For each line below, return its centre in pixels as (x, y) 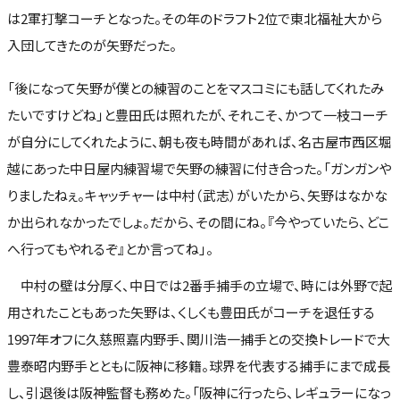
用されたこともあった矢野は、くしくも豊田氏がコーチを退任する (191, 312)
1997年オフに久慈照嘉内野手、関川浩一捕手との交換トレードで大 (199, 338)
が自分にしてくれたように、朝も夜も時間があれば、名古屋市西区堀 (200, 141)
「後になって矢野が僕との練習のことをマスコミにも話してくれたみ (196, 87)
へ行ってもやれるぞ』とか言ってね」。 (110, 248)
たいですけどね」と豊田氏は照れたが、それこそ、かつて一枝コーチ (198, 114)
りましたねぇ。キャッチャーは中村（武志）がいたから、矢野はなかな (197, 195)
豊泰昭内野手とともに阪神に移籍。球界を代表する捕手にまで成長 (199, 365)
